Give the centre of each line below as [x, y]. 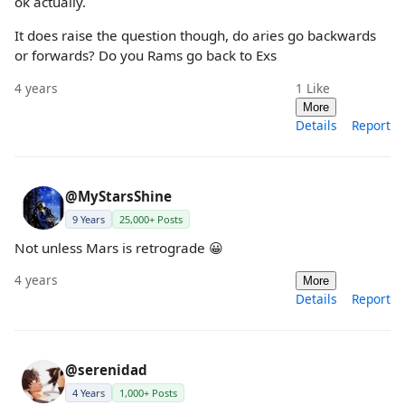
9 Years [89, 219]
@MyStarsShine [118, 196]
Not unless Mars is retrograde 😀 [119, 247]
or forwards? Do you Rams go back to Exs [146, 56]
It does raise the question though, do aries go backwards [195, 36]
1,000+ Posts [148, 392]
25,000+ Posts [151, 219]
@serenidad [106, 369]
